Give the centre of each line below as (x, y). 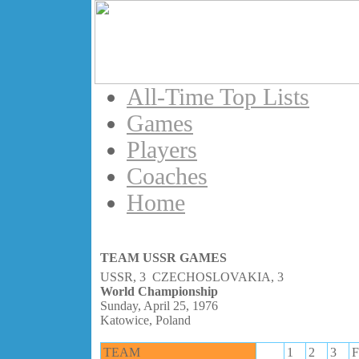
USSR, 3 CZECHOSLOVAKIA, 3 (192, 277)
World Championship (159, 291)
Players (162, 150)
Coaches (167, 176)
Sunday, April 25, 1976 (159, 306)
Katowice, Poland (145, 320)
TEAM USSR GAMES (163, 258)
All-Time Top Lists (218, 97)
